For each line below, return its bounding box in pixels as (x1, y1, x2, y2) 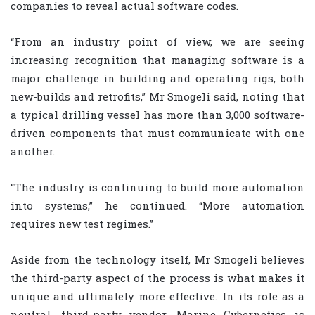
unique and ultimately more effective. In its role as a (11, 288, 304, 303)
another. (11, 143, 55, 158)
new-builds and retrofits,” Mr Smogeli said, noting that (11, 89, 304, 103)
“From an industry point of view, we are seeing (11, 34, 304, 49)
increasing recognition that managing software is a (11, 52, 304, 67)
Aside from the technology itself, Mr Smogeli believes (11, 252, 304, 266)
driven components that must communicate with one (11, 125, 304, 140)
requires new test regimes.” (11, 216, 153, 231)
